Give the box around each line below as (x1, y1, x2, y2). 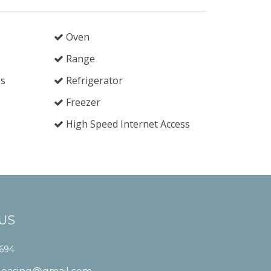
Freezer (63, 96, 100, 109)
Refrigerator (63, 74, 123, 87)
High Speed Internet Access (63, 117, 190, 131)
